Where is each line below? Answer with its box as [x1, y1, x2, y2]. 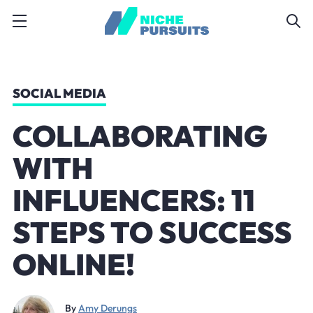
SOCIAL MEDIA [12, 85, 106, 101]
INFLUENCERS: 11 [12, 182, 255, 219]
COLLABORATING [12, 117, 267, 154]
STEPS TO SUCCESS [12, 214, 292, 251]
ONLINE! [12, 246, 135, 283]
